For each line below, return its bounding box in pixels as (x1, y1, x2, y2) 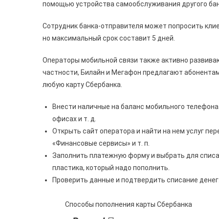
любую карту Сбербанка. (43, 80, 122, 88)
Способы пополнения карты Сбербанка (65, 200, 192, 208)
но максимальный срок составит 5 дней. (43, 34, 175, 42)
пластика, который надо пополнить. (52, 163, 170, 172)
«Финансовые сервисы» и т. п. (52, 139, 150, 147)
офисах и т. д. (52, 114, 96, 123)
